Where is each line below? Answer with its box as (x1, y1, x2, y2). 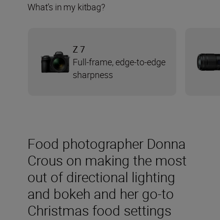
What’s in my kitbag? (27, 1, 105, 13)
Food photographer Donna (27, 134, 186, 153)
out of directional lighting (27, 167, 175, 187)
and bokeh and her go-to (27, 184, 174, 203)
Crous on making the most (27, 151, 187, 170)
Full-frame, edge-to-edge (73, 56, 165, 68)
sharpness (73, 69, 113, 81)
